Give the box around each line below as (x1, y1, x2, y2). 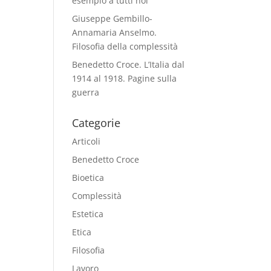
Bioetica (72, 172, 105, 184)
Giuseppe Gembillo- (72, 13, 153, 25)
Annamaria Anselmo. (72, 27, 157, 39)
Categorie (72, 116, 121, 131)
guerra (72, 87, 100, 99)
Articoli (72, 135, 101, 148)
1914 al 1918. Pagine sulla (72, 73, 177, 85)
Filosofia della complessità (72, 41, 178, 53)
